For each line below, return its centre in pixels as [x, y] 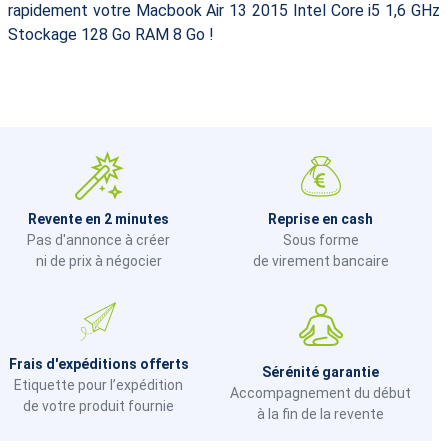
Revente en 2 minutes [99, 218]
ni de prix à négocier [98, 260]
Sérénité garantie [321, 371]
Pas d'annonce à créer [99, 239]
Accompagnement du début [321, 392]
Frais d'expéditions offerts [98, 363]
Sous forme [320, 239]
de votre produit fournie [99, 405]
